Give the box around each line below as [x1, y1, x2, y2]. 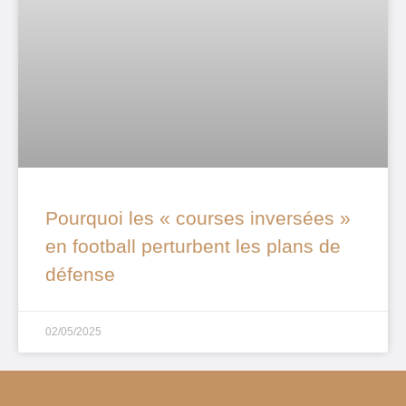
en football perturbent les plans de [45, 236, 341, 257]
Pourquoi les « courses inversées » [45, 208, 351, 229]
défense [45, 264, 115, 285]
